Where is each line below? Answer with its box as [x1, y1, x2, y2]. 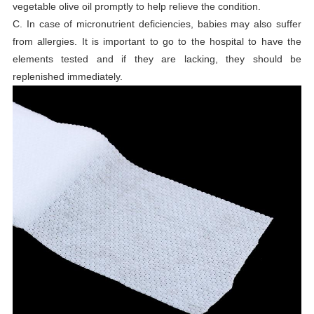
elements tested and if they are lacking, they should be [12, 53, 302, 64]
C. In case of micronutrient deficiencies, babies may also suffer [12, 18, 302, 29]
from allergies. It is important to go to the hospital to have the [12, 35, 302, 47]
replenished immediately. [12, 70, 123, 82]
